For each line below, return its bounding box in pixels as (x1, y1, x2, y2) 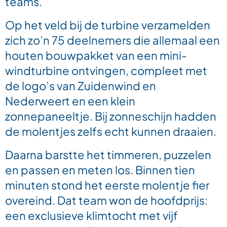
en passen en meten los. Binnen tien (5, 163, 195, 177)
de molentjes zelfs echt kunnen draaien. (5, 124, 216, 138)
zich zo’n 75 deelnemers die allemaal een (5, 33, 220, 47)
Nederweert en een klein (5, 94, 135, 108)
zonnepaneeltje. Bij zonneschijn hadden (5, 109, 216, 123)
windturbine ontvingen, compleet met (5, 63, 207, 78)
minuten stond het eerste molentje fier (5, 178, 209, 192)
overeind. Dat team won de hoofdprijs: (5, 193, 208, 207)
